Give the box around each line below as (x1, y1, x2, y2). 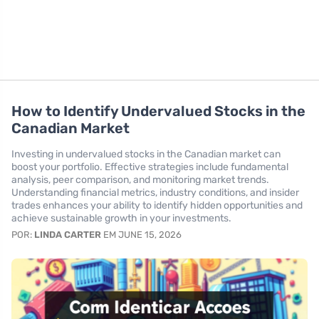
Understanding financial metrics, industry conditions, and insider (11, 187, 299, 199)
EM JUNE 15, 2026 (101, 229, 182, 240)
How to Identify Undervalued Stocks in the (11, 103, 305, 120)
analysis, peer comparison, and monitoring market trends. (11, 174, 269, 186)
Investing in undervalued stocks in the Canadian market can (11, 148, 281, 160)
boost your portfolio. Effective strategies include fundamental (11, 161, 288, 173)
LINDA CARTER (34, 229, 101, 240)
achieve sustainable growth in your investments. (11, 212, 231, 224)
